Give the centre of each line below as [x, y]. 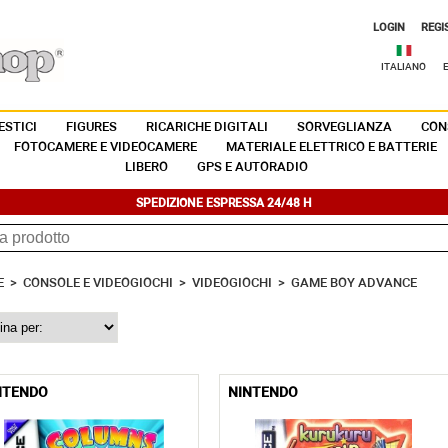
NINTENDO [262, 393]
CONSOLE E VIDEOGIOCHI [97, 283]
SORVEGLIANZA [344, 127]
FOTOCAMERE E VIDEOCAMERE [105, 147]
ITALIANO [403, 67]
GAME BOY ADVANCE [353, 283]
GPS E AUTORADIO [252, 167]
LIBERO [146, 167]
